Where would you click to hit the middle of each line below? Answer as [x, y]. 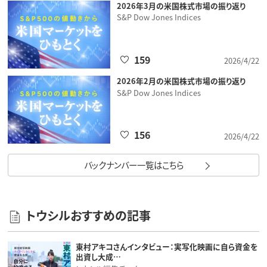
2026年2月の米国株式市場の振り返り [181, 80]
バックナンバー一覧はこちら [133, 164]
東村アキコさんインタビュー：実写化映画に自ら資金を [166, 246]
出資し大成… [98, 256]
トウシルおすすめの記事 [88, 215]
